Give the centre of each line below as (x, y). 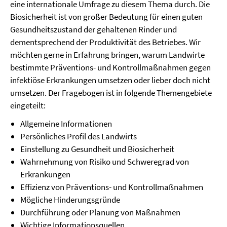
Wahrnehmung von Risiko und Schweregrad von (105, 162)
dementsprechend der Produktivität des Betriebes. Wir (105, 42)
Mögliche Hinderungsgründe (70, 200)
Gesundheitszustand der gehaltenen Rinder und (93, 29)
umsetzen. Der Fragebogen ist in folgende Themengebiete (111, 93)
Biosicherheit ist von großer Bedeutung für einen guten (106, 17)
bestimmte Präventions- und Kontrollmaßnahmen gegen (110, 67)
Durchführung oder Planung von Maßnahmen (100, 212)
